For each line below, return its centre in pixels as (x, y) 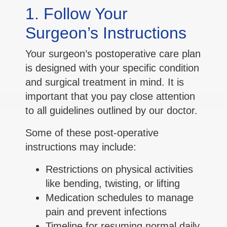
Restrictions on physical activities (119, 169)
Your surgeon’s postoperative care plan (113, 54)
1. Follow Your (77, 14)
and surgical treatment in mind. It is (105, 82)
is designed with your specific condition (112, 68)
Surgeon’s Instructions (106, 33)
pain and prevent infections (106, 212)
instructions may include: (81, 147)
